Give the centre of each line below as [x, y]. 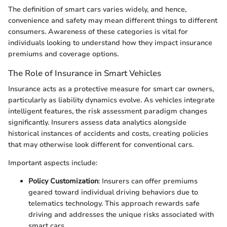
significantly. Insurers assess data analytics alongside [97, 123]
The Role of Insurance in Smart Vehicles [85, 73]
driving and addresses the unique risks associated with [121, 215]
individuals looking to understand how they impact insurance [110, 43]
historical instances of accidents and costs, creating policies [108, 134]
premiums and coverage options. [63, 54]
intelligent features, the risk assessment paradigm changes [108, 111]
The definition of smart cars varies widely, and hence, [97, 10]
